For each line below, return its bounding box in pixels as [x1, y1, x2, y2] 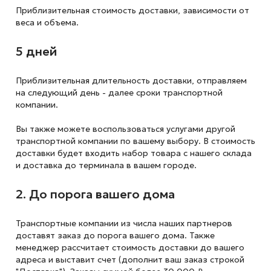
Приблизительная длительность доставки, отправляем [15, 75, 247, 86]
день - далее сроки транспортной [77, 87, 223, 98]
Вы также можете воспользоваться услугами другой [15, 123, 235, 134]
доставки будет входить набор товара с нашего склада [15, 148, 252, 158]
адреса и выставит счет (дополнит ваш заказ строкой [15, 254, 244, 265]
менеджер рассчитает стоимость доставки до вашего [15, 242, 244, 253]
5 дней [15, 44, 57, 59]
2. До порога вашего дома [15, 186, 175, 202]
